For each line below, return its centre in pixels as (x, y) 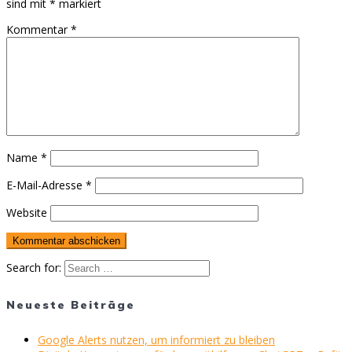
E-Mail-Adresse (46, 185)
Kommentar (38, 30)
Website (27, 213)
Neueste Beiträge (71, 304)
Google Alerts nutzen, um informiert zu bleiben (156, 340)
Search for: (34, 268)
